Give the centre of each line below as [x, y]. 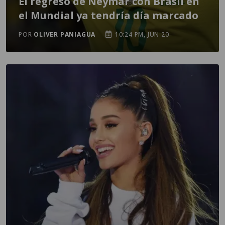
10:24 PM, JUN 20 [141, 34]
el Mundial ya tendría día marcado [108, 15]
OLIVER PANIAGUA [65, 34]
